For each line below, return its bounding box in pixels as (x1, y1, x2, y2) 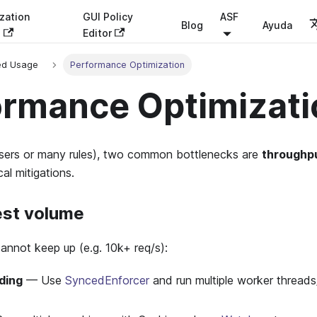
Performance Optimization (69, 59, 185, 71)
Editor (82, 27, 112, 39)
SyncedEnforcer (65, 273, 149, 288)
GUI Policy (82, 11, 133, 23)
